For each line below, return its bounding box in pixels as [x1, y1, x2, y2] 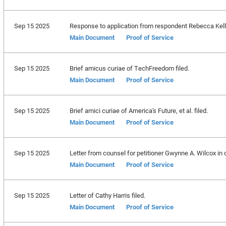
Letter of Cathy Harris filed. [69, 191, 145, 200]
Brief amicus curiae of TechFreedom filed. [69, 64, 189, 73]
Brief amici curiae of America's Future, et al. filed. [69, 106, 208, 115]
